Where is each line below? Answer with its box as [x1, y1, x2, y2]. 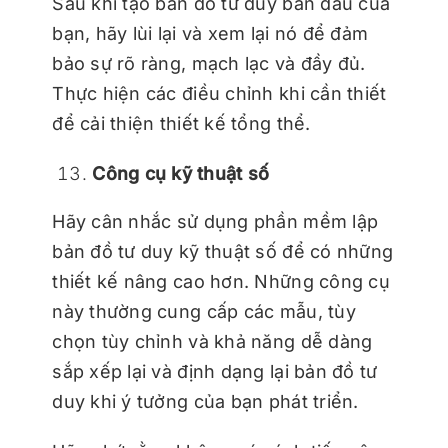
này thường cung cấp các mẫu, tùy [52, 301, 356, 323]
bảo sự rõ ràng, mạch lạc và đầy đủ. [52, 53, 366, 75]
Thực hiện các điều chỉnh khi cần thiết [52, 83, 387, 105]
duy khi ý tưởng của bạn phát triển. [52, 391, 359, 413]
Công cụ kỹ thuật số [92, 163, 270, 185]
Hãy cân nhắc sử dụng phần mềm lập [52, 211, 379, 233]
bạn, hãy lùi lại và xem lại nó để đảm [52, 23, 369, 45]
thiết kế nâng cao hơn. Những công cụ [52, 271, 390, 293]
